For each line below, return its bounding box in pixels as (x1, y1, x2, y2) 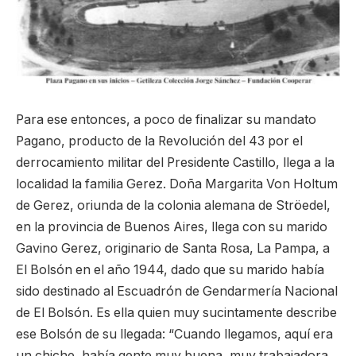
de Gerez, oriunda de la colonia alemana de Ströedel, (16, 198, 331, 214)
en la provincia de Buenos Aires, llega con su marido (16, 219, 327, 235)
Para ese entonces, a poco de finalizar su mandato (16, 112, 316, 128)
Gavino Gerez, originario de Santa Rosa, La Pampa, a (16, 241, 330, 257)
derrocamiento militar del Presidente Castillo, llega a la (16, 155, 335, 171)
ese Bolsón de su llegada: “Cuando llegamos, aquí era (16, 327, 333, 342)
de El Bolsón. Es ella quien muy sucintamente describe (16, 305, 337, 321)
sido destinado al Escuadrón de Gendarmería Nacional (16, 284, 338, 300)
